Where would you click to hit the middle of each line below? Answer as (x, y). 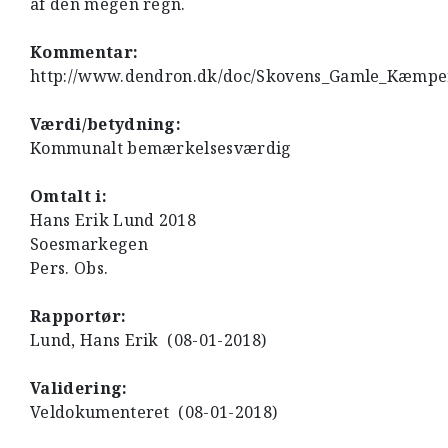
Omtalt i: (68, 196)
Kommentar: (84, 52)
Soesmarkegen (89, 244)
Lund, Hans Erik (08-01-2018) (148, 340)
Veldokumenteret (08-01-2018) (154, 412)
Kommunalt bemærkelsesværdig (161, 148)
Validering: (79, 388)
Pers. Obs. (69, 268)
